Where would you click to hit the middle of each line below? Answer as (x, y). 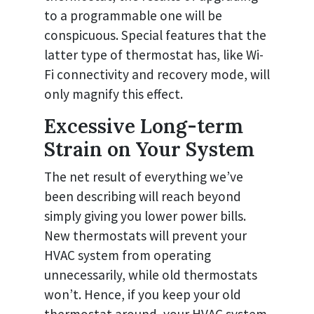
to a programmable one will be (133, 16)
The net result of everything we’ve (144, 177)
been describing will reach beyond (143, 197)
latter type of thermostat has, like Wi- (154, 55)
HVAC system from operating (128, 255)
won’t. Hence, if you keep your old (143, 295)
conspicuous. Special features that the (155, 35)
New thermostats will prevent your (145, 236)
